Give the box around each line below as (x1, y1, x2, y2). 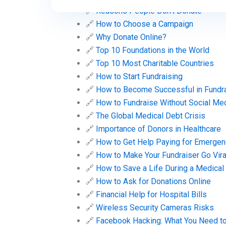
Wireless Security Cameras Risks (96, 203, 214, 213)
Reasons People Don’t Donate (96, 6, 202, 16)
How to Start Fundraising (96, 72, 183, 82)
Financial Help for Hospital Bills (96, 190, 207, 200)
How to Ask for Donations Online (96, 177, 211, 187)
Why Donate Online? (96, 32, 166, 42)
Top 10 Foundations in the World (96, 45, 209, 55)
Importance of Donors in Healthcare (96, 124, 221, 134)
